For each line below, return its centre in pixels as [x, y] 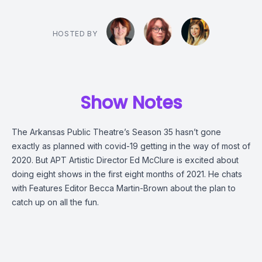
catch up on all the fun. [55, 202]
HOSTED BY [75, 34]
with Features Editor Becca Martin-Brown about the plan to [124, 188]
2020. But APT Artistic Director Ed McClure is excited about [125, 160]
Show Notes [131, 103]
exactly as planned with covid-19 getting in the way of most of [131, 146]
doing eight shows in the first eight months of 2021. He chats [127, 174]
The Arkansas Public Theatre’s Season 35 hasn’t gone [116, 132]
